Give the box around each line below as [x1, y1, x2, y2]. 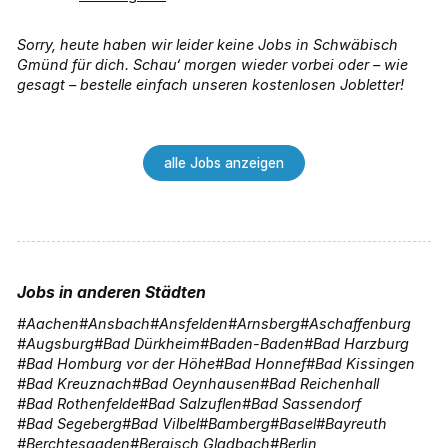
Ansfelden [159, 315, 228, 332]
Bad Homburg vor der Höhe [26, 355, 215, 372]
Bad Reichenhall [269, 375, 379, 392]
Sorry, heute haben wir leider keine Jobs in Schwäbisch [17, 36, 398, 53]
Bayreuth [325, 415, 387, 432]
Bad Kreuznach [26, 375, 132, 392]
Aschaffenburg [309, 315, 411, 332]
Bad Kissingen [315, 355, 415, 372]
